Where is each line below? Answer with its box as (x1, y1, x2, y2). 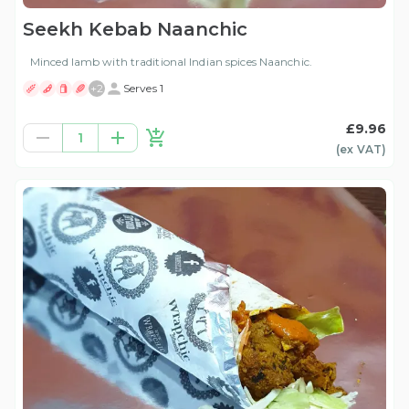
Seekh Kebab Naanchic (23, 18, 247, 41)
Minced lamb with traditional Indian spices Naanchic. (30, 55, 312, 69)
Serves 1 (123, 81, 163, 96)
